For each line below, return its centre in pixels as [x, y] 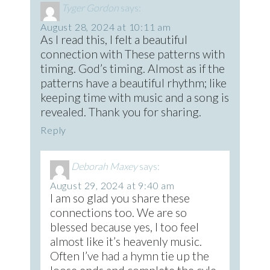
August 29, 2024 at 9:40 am [112, 185]
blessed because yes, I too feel [124, 227]
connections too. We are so [118, 212]
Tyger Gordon [90, 8]
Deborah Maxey [104, 166]
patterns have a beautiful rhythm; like [134, 83]
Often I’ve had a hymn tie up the [129, 256]
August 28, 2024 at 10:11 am [106, 27]
